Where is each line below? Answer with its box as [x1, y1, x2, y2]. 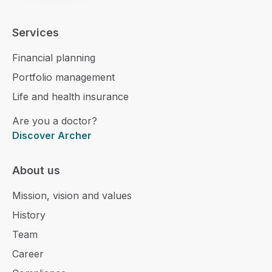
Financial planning [12, 52, 95, 64]
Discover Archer [12, 129, 92, 141]
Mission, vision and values [12, 189, 132, 202]
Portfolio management [12, 71, 115, 83]
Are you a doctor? [12, 115, 97, 127]
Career [12, 248, 44, 260]
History [12, 209, 46, 221]
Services [12, 26, 59, 39]
